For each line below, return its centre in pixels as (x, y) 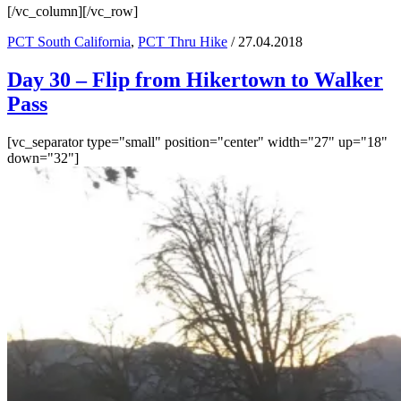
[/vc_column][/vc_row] (73, 12)
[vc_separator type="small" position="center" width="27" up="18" (197, 142)
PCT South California (69, 42)
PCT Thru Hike (183, 42)
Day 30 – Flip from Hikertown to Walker (195, 80)
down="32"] (43, 158)
